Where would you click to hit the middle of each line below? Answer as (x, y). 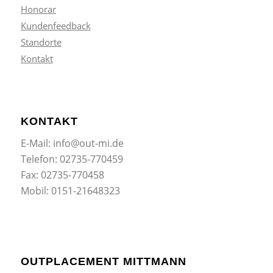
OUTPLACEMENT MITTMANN (103, 261)
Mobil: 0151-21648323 (70, 191)
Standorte (41, 42)
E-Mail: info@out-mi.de (72, 144)
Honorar (38, 9)
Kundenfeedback (55, 25)
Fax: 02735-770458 (62, 175)
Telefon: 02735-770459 (72, 159)
